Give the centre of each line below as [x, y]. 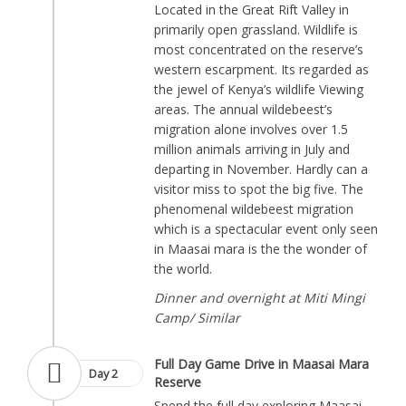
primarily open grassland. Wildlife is [256, 29]
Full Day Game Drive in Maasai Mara [261, 364]
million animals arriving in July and [252, 149]
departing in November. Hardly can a [261, 169]
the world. [183, 269]
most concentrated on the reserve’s [259, 49]
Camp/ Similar [197, 318]
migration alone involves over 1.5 [251, 129]
